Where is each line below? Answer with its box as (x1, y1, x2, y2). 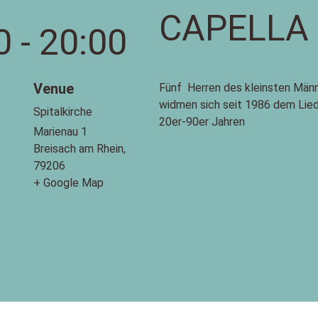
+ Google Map (33, 175, 104, 190)
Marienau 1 (33, 124, 88, 138)
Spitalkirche (33, 104, 93, 119)
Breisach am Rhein (33, 141, 124, 155)
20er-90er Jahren (158, 114, 245, 128)
